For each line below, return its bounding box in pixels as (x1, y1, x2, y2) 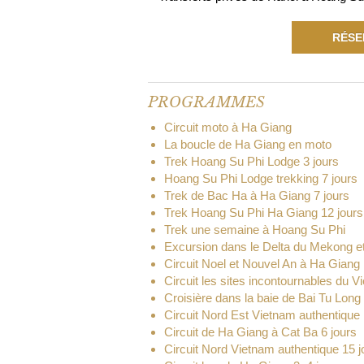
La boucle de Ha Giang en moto (164, 137, 331, 151)
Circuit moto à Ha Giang (164, 120, 292, 134)
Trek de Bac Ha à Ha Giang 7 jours (164, 188, 349, 202)
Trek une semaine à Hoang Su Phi (164, 223, 345, 236)
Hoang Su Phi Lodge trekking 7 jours (164, 171, 357, 185)
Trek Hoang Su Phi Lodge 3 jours (164, 154, 339, 168)
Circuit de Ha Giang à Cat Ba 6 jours (164, 325, 357, 339)
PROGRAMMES (148, 93, 265, 111)
